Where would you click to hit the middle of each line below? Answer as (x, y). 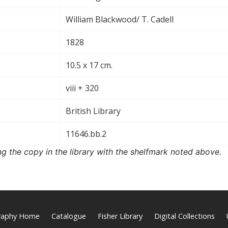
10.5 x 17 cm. (89, 65)
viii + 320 (82, 88)
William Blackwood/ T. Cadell (120, 19)
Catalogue (68, 216)
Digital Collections (184, 216)
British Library (93, 111)
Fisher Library (120, 216)
